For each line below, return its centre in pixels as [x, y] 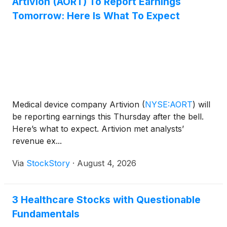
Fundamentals [46, 214]
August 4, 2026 [107, 163]
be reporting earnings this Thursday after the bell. [108, 117]
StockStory [48, 163]
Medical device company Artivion [77, 104]
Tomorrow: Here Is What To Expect [96, 16]
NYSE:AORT [169, 104]
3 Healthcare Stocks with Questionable [106, 200]
